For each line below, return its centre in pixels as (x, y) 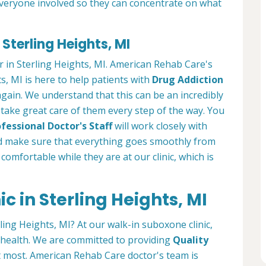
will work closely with (160, 126)
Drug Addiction (188, 80)
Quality (191, 240)
